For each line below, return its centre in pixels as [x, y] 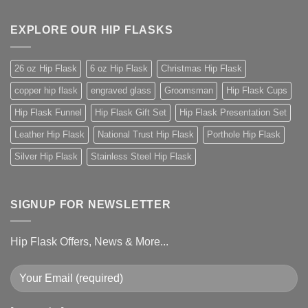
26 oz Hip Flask [46, 68]
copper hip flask [46, 90]
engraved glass [121, 90]
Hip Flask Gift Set [131, 112]
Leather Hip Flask [49, 134]
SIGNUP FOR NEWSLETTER [91, 204]
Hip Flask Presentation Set [233, 112]
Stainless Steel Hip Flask [141, 156]
